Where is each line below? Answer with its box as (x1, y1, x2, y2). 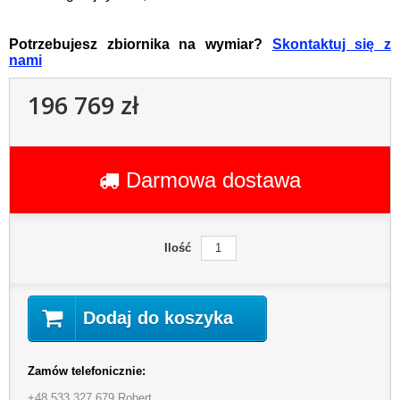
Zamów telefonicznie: (28, 364, 146, 379)
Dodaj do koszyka (83, 308, 233, 329)
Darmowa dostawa (126, 167, 301, 192)
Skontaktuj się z (271, 36, 392, 52)
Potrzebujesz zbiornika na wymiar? (9, 36, 272, 52)
